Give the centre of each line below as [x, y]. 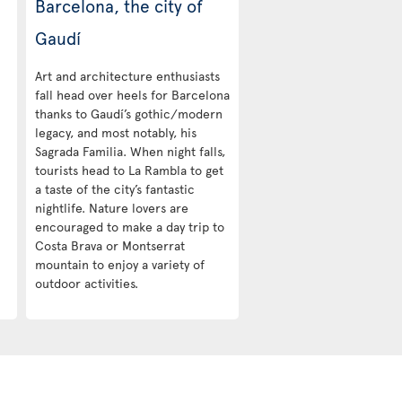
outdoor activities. [86, 283]
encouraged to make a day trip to [129, 226]
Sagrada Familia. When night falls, [130, 151]
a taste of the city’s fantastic [114, 188]
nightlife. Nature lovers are [111, 207]
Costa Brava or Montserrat [109, 245]
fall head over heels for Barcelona [132, 94]
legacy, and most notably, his [115, 132]
